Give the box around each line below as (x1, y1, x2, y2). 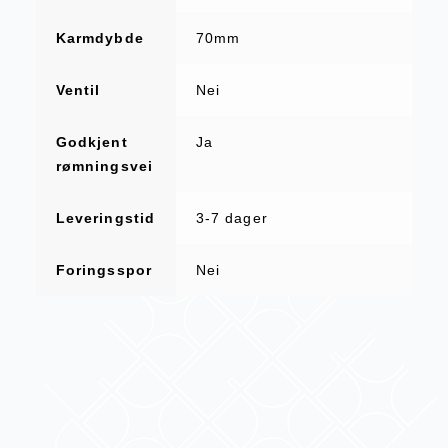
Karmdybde (55, 30, 144, 47)
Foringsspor (55, 262, 152, 279)
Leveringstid (55, 210, 156, 227)
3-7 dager (195, 210, 268, 227)
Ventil (55, 82, 101, 99)
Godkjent (55, 134, 128, 151)
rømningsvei (55, 158, 153, 175)
